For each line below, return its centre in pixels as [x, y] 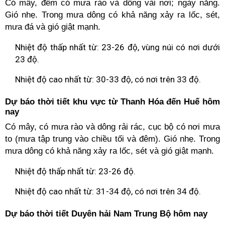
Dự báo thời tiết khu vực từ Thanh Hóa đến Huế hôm [113, 102]
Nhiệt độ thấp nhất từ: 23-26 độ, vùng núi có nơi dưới [118, 47]
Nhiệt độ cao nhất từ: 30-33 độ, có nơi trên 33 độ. [108, 79]
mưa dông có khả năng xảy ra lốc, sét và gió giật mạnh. [109, 151]
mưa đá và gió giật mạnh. [53, 27]
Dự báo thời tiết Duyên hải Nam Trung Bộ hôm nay [106, 214]
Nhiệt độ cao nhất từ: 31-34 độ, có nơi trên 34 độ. [108, 191]
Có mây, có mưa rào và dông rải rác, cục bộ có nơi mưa [113, 127]
